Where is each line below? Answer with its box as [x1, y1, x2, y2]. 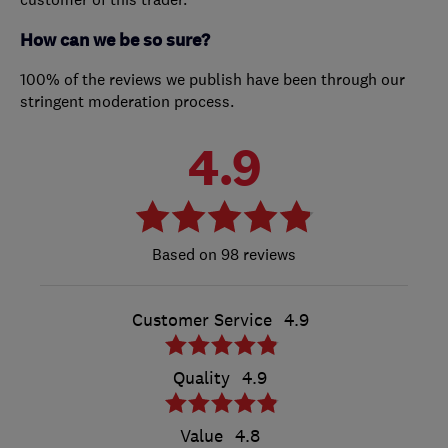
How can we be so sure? [20, 29, 210, 53]
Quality [173, 367, 230, 390]
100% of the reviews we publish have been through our [20, 69, 405, 90]
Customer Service [131, 309, 272, 332]
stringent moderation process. [20, 91, 234, 112]
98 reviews [217, 244, 296, 265]
